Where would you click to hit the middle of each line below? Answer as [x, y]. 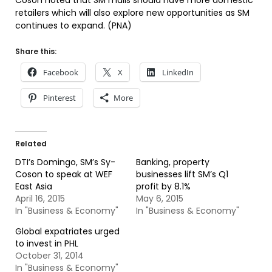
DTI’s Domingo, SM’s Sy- [65, 162]
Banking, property [173, 162]
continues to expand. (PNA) [73, 25]
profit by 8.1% [163, 186]
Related [31, 144]
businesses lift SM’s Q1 [182, 174]
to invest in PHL [47, 243]
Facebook [61, 72]
